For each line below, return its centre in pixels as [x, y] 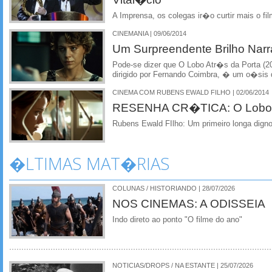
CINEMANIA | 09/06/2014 [149, 34]
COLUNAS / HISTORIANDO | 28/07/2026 [174, 188]
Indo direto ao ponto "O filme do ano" [177, 219]
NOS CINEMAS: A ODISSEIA [189, 203]
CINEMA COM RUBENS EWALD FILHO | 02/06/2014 [191, 92]
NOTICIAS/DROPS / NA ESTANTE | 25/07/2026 [183, 265]
